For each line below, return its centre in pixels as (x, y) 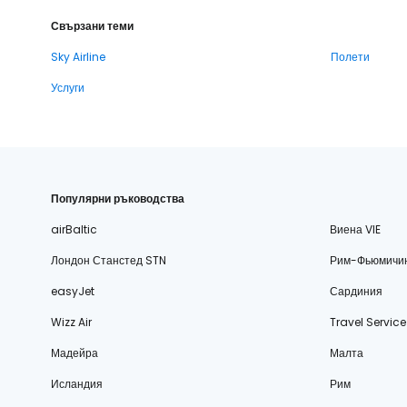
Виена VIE (355, 229)
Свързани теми (92, 26)
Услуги (68, 88)
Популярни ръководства (118, 199)
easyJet (73, 291)
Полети (350, 57)
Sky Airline (78, 57)
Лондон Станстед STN (109, 260)
